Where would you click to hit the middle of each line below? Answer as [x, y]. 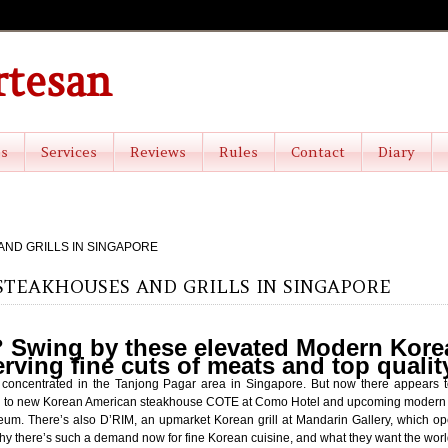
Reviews [158, 152]
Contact [318, 152]
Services [69, 152]
